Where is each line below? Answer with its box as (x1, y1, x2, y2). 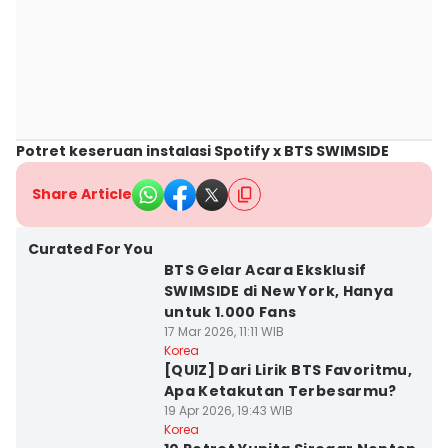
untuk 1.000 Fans (163, 302, 297, 322)
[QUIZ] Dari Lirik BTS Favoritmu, (163, 360, 413, 380)
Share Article (32, 184, 132, 204)
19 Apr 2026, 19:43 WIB (163, 402, 293, 419)
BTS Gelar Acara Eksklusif (163, 260, 367, 280)
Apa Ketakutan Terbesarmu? (163, 381, 397, 401)
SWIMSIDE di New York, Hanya (163, 281, 394, 301)
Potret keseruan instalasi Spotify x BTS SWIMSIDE (16, 141, 389, 161)
